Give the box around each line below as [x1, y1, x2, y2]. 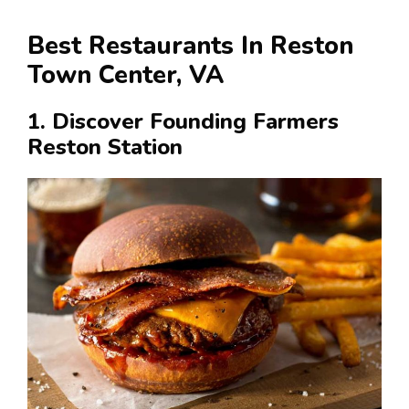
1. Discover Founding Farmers [27, 106, 339, 136]
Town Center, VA [27, 58, 224, 92]
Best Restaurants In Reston [27, 28, 353, 63]
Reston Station [27, 131, 183, 162]
